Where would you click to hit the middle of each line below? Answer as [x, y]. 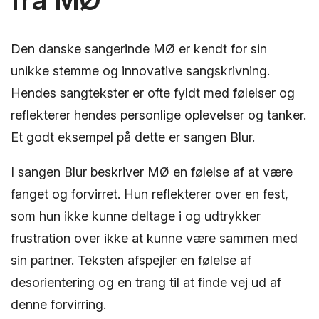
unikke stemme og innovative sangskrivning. [140, 70]
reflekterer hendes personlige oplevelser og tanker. [158, 115]
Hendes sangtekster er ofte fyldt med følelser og [153, 93]
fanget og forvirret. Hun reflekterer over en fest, [150, 194]
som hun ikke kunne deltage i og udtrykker [136, 216]
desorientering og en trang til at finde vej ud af [146, 282]
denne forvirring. [58, 304]
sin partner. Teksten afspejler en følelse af [131, 260]
